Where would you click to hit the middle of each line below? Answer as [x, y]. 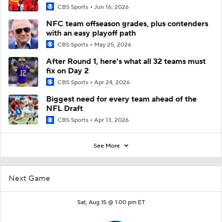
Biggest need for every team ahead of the [121, 99]
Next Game [29, 178]
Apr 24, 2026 [112, 83]
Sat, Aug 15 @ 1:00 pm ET [111, 202]
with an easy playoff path [91, 33]
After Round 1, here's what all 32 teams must [126, 62]
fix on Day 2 [67, 71]
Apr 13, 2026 [111, 120]
